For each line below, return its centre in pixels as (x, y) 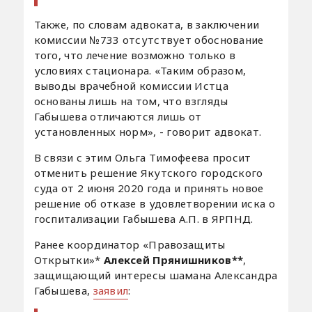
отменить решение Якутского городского (148, 172)
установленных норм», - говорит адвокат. (148, 131)
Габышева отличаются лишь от (118, 116)
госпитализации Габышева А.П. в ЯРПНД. (143, 218)
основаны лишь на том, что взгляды (131, 101)
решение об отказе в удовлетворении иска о (154, 203)
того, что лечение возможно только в (135, 55)
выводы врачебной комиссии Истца (131, 85)
